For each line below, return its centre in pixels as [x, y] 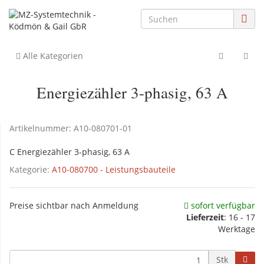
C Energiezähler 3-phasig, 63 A [70, 152]
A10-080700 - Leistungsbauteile [114, 169]
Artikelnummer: [42, 128]
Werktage [237, 229]
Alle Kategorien [52, 56]
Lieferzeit [205, 217]
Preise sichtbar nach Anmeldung [74, 205]
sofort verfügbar [222, 205]
